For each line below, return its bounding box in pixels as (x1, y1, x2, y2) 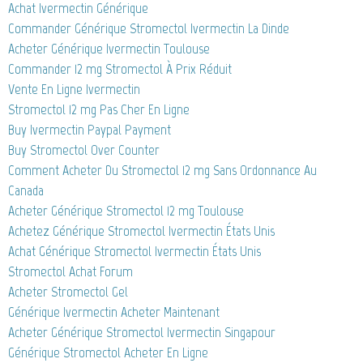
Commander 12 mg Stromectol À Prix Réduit (8, 60, 232, 79)
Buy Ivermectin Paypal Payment (8, 121, 171, 139)
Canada (8, 181, 44, 200)
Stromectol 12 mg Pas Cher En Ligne (8, 100, 190, 119)
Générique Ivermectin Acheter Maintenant (8, 303, 220, 322)
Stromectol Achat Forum (8, 263, 133, 281)
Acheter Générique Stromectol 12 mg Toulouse (8, 202, 244, 220)
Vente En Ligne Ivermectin (8, 80, 140, 99)
